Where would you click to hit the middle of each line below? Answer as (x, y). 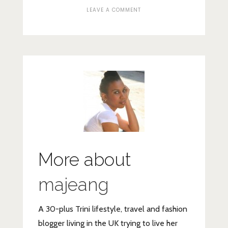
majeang (73, 185)
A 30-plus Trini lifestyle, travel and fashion (112, 209)
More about (84, 160)
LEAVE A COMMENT (114, 10)
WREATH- (154, 19)
